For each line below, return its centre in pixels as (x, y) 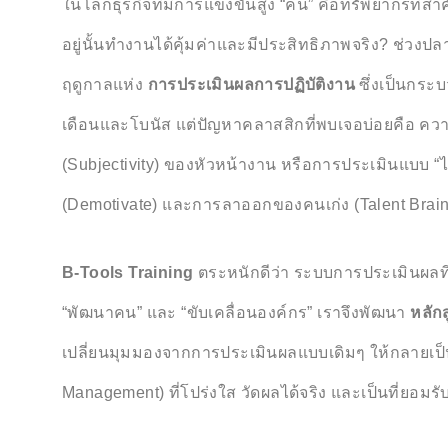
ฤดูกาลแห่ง (105, 84)
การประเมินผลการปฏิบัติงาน (251, 84)
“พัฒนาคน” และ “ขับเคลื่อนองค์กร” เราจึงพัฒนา (236, 312)
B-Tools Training (130, 272)
